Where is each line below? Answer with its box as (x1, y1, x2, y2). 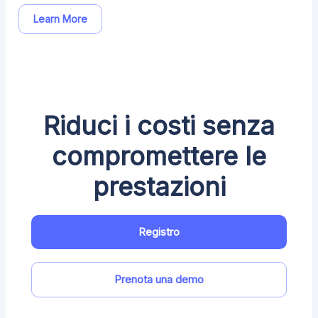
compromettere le (52, 141, 266, 172)
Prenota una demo (114, 273, 204, 286)
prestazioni (92, 171, 226, 202)
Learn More (33, 13, 87, 25)
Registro (138, 225, 180, 238)
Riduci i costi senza (43, 110, 275, 141)
